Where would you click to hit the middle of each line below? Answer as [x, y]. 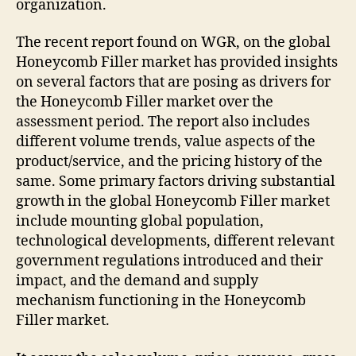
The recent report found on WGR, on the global [173, 43]
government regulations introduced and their [169, 261]
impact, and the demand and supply [137, 281]
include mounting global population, [140, 222]
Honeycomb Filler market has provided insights [177, 63]
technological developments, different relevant [175, 242]
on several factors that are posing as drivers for [173, 83]
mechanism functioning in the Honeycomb [161, 301]
